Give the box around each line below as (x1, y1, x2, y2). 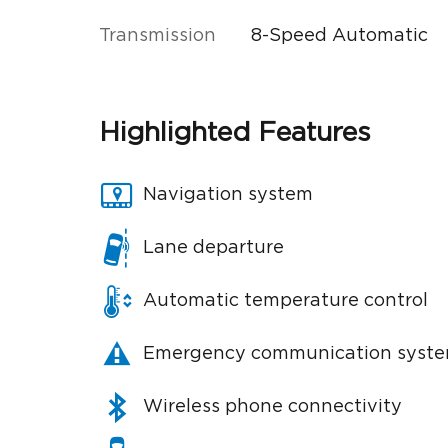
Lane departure (143, 239, 284, 257)
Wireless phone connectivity (143, 398, 402, 416)
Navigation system (143, 186, 313, 204)
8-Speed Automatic (250, 26, 428, 45)
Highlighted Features (99, 118, 371, 146)
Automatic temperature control (143, 292, 428, 310)
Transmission (99, 26, 216, 45)
